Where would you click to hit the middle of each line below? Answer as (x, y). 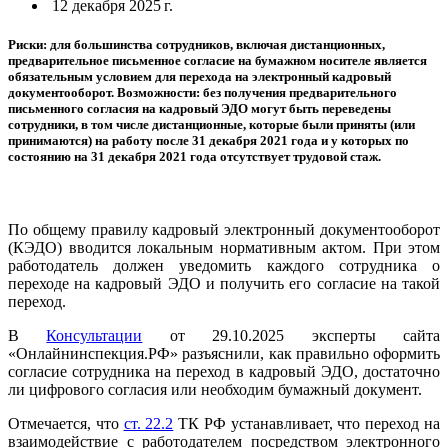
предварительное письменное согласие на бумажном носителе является (217, 60)
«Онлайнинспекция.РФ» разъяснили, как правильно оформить (224, 354)
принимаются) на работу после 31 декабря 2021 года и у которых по (208, 140)
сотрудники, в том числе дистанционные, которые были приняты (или (211, 124)
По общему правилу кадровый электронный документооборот (224, 230)
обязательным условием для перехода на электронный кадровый (199, 76)
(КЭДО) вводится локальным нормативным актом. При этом (224, 248)
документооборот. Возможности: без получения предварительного (202, 92)
